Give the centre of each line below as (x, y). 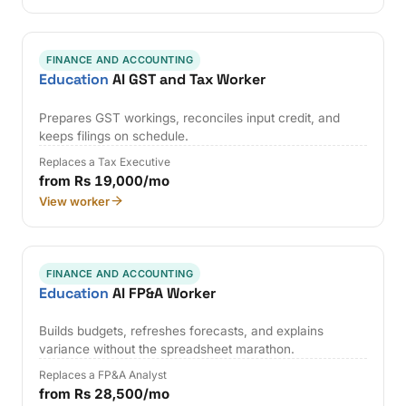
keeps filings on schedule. (114, 135)
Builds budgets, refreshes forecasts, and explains (182, 331)
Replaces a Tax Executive (105, 161)
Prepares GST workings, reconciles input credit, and (190, 117)
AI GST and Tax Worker (188, 80)
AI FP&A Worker (163, 293)
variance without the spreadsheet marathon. (167, 349)
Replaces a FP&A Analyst (103, 375)
